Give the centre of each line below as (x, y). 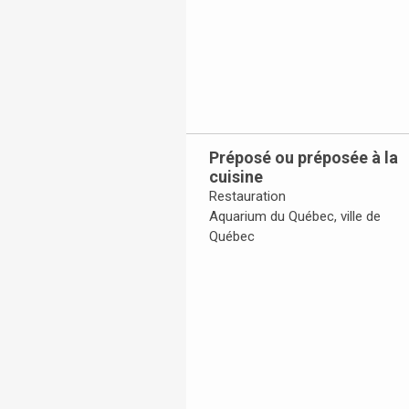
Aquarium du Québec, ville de (295, 217)
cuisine (236, 177)
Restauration (247, 197)
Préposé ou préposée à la (304, 158)
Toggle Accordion (253, 257)
